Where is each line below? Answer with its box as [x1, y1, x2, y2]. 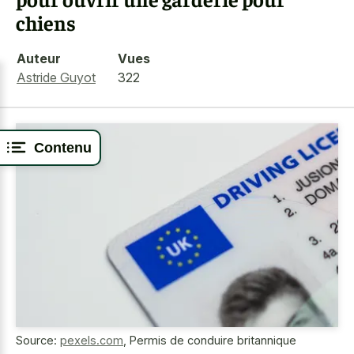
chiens [16, 9, 76, 36]
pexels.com [60, 333, 123, 348]
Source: [16, 333, 60, 348]
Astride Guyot [17, 69, 96, 85]
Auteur [17, 50, 61, 66]
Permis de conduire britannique [130, 333, 296, 348]
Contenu [34, 139, 92, 156]
